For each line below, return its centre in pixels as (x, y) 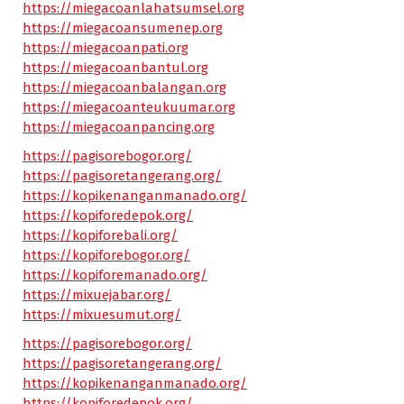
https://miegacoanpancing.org (119, 127)
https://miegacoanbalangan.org (124, 87)
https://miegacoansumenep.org (123, 28)
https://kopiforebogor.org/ (106, 255)
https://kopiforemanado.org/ (115, 275)
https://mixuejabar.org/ (97, 295)
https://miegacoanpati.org (106, 48)
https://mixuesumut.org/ (102, 315)
